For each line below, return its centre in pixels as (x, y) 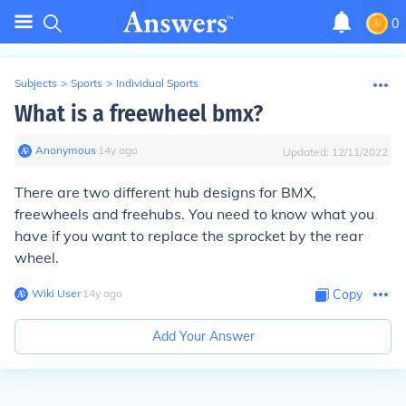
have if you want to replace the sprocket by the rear (189, 236)
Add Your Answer (203, 336)
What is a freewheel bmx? (139, 114)
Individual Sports (157, 83)
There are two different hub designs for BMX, (165, 192)
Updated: (307, 152)
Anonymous (66, 150)
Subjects (36, 83)
